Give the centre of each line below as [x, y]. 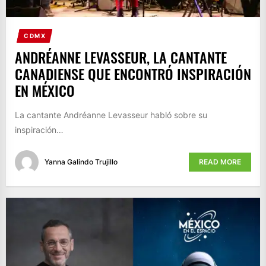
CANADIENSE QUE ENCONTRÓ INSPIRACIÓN [133, 74]
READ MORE [220, 161]
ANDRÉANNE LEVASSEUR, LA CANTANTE [121, 57]
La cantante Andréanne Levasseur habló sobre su [111, 115]
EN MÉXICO [45, 91]
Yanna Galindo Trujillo [81, 161]
